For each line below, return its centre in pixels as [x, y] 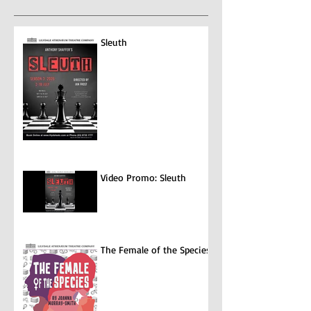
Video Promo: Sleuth [143, 177]
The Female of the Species [155, 249]
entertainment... [48, 8]
